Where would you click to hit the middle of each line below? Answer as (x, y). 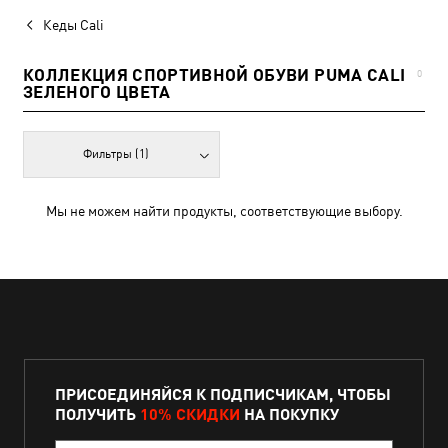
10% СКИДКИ (190, 413)
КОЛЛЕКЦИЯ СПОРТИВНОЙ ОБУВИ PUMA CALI (214, 75)
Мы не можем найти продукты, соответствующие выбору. (224, 211)
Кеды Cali (73, 25)
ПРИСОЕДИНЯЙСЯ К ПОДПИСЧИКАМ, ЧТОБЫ (223, 393)
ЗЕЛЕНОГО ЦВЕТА (97, 92)
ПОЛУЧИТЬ (97, 413)
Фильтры (109, 154)
